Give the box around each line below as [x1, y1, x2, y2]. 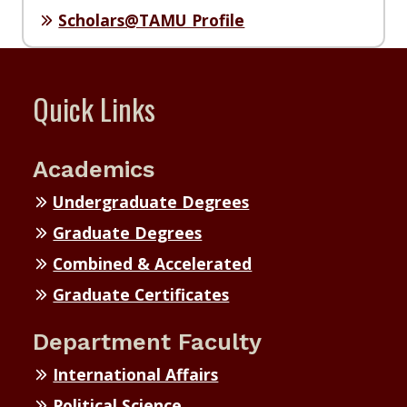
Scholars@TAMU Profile [58, 8, 245, 31]
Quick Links [33, 86, 155, 130]
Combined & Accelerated [53, 252, 253, 274]
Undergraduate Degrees [53, 190, 250, 213]
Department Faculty [33, 327, 262, 355]
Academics [33, 154, 154, 183]
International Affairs [53, 362, 219, 385]
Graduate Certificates [53, 283, 230, 305]
